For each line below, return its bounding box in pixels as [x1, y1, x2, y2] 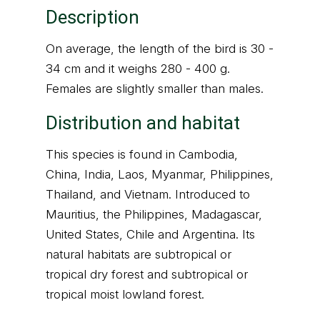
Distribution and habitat [46, 112, 240, 134]
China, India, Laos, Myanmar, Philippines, [46, 167, 274, 181]
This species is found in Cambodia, [46, 147, 238, 161]
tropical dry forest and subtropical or [46, 267, 248, 281]
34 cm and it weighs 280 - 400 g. [46, 61, 230, 76]
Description [46, 6, 139, 28]
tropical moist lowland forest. [46, 287, 204, 301]
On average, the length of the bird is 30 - [46, 41, 274, 56]
